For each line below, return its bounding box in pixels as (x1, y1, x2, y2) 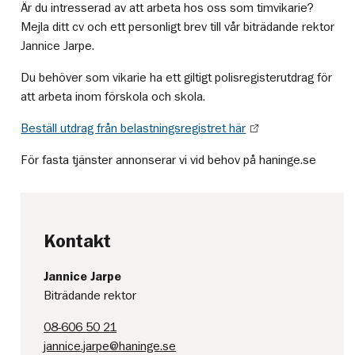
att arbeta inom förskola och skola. (21, 90, 206, 104)
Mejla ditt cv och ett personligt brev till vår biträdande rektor (21, 21, 335, 34)
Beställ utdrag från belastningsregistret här (21, 122, 246, 136)
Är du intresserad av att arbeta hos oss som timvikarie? (21, 2, 315, 15)
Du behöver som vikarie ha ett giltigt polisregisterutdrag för (21, 71, 333, 85)
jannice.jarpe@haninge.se (44, 340, 177, 353)
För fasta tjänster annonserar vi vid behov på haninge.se (21, 154, 317, 167)
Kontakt (44, 231, 112, 251)
